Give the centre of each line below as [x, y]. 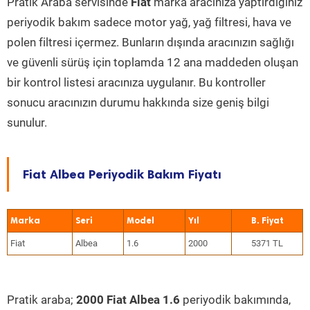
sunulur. [27, 122]
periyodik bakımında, [235, 300]
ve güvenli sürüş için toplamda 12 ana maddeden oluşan [153, 62]
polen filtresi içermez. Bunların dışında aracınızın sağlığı [151, 42]
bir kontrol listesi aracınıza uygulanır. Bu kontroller [136, 82]
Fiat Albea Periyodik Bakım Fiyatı [122, 174]
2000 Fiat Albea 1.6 [128, 300]
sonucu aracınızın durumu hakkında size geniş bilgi [138, 102]
